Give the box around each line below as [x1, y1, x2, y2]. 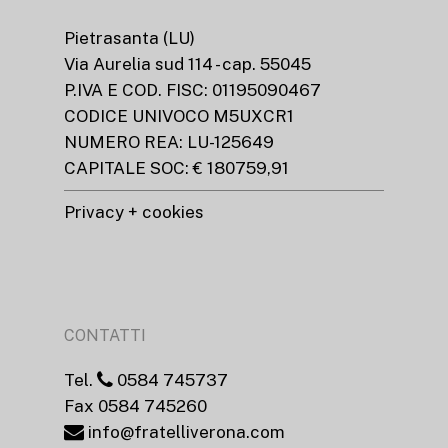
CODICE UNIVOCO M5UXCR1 [64, 106, 294, 127]
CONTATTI [64, 326, 146, 346]
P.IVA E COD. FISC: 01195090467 [64, 80, 321, 101]
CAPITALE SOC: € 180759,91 [64, 158, 289, 179]
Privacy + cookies [64, 202, 204, 223]
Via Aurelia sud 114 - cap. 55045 [64, 54, 311, 75]
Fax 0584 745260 [64, 396, 207, 417]
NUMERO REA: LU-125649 [64, 132, 274, 153]
